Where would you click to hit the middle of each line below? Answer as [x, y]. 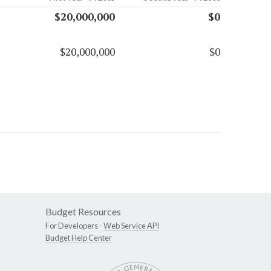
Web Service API [131, 226]
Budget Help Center [79, 238]
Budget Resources [83, 212]
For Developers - [74, 226]
